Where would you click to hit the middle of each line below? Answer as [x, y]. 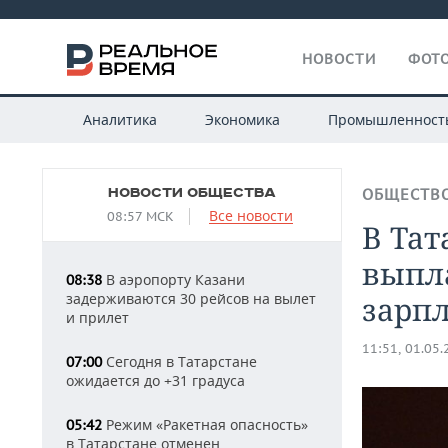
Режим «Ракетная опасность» [205, 424]
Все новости [250, 215]
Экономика [242, 119]
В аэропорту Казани [173, 279]
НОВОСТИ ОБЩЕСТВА [192, 193]
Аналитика [119, 119]
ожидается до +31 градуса [155, 380]
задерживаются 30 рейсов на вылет [191, 298]
